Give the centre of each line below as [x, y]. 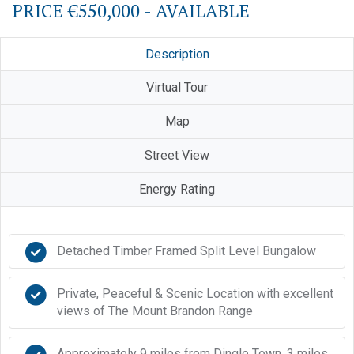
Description [177, 54]
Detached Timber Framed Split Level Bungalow [186, 251]
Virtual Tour [177, 87]
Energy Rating [177, 189]
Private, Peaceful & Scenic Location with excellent [195, 294]
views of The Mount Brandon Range [155, 311]
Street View [177, 155]
